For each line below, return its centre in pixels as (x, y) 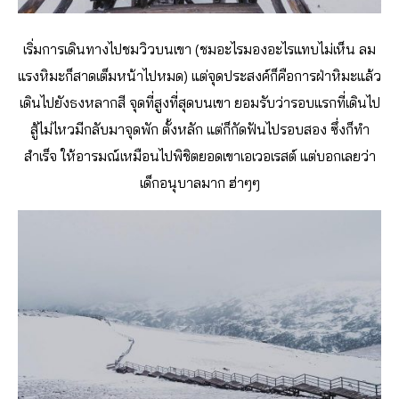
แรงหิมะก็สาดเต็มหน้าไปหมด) (105, 76)
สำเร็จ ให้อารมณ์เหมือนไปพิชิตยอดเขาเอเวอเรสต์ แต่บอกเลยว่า (199, 156)
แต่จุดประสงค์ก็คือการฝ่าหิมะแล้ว (286, 76)
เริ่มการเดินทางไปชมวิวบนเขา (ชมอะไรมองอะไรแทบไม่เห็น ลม (199, 49)
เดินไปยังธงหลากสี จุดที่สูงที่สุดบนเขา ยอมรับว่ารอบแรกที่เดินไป (199, 103)
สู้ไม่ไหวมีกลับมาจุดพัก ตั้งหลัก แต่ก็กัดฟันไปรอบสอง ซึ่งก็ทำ (199, 130)
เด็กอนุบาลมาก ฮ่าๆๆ (199, 183)
